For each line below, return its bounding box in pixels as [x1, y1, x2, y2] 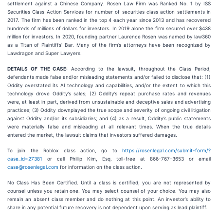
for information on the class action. [58, 164, 142, 170]
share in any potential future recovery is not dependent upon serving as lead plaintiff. [7, 204, 207, 210]
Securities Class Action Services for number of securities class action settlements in [7, 9, 211, 15]
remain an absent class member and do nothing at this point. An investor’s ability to [7, 196, 211, 202]
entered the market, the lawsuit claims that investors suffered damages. [7, 132, 177, 138]
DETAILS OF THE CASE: [7, 66, 68, 72]
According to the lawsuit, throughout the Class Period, [68, 66, 211, 72]
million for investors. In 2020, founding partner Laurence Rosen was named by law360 [7, 34, 211, 39]
